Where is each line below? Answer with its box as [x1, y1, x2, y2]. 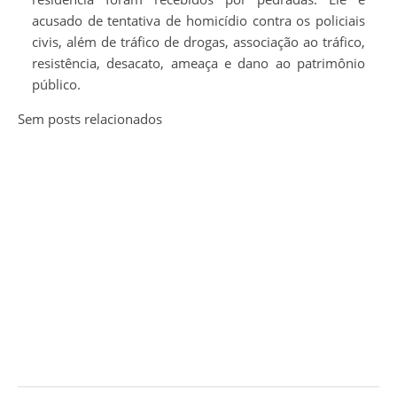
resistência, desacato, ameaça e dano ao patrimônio [32, 53, 365, 72]
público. [32, 74, 81, 93]
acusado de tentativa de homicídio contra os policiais [32, 11, 365, 29]
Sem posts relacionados [18, 109, 162, 128]
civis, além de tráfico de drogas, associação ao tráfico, [32, 32, 365, 51]
